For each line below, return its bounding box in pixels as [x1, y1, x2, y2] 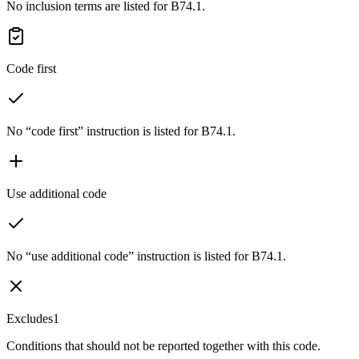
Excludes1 [6, 311, 59, 325]
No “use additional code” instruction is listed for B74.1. [6, 248, 286, 263]
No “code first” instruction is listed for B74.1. [6, 123, 236, 138]
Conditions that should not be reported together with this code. [6, 338, 321, 353]
